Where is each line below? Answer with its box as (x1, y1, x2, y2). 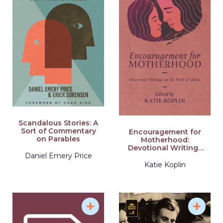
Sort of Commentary (20, 126, 96, 135)
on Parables (36, 134, 80, 143)
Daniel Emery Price (24, 151, 92, 160)
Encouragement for (128, 127, 201, 137)
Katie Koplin (144, 160, 186, 170)
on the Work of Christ (124, 151, 205, 161)
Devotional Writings (127, 143, 202, 153)
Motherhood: (140, 135, 189, 145)
